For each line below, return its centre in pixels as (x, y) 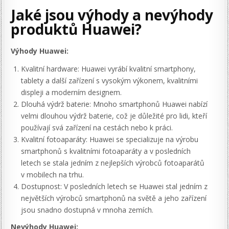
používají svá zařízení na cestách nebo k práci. (97, 128)
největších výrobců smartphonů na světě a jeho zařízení (114, 198)
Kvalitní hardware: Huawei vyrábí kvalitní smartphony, (109, 69)
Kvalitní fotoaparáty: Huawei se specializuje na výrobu (110, 140)
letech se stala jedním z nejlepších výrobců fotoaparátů (113, 163)
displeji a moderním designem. (72, 93)
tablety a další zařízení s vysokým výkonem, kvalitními (110, 81)
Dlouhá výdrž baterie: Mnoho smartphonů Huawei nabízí (114, 104)
